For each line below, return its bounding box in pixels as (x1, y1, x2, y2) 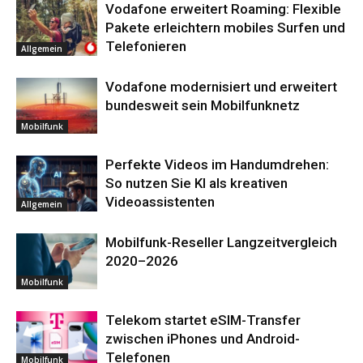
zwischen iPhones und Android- (105, 331, 300, 347)
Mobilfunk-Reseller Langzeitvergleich (105, 234, 337, 250)
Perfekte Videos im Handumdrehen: (105, 156, 329, 173)
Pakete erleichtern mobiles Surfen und (105, 19, 345, 36)
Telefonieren (105, 38, 186, 54)
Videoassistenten (105, 194, 215, 210)
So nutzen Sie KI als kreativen (105, 175, 288, 191)
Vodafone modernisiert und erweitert (105, 79, 337, 95)
